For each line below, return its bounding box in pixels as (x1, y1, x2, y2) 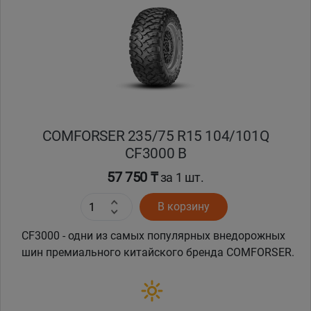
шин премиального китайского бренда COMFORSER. (22, 246, 294, 260)
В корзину (157, 200, 210, 214)
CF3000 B (124, 144, 187, 162)
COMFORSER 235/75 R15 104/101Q (42, 127, 269, 145)
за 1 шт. (158, 170, 204, 185)
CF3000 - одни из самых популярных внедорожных (22, 229, 285, 243)
